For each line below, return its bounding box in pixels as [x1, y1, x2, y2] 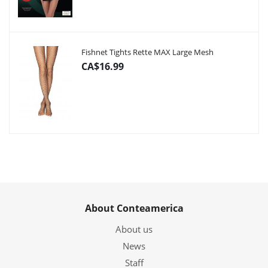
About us [115, 223, 153, 235]
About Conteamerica [84, 202, 184, 215]
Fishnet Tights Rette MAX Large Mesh [81, 47, 214, 57]
